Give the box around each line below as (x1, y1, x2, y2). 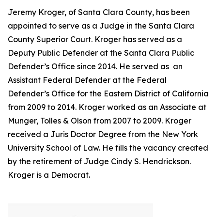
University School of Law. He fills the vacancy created (8, 143, 208, 153)
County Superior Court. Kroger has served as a (8, 34, 182, 44)
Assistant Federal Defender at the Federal (8, 75, 167, 85)
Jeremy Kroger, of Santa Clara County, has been (8, 7, 190, 17)
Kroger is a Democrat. (8, 170, 90, 180)
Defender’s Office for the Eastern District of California (8, 89, 209, 98)
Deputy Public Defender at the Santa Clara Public (8, 48, 194, 58)
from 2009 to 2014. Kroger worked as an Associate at (8, 102, 206, 112)
